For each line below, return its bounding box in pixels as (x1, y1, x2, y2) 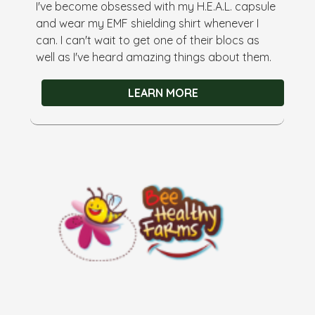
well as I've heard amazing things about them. (36, 49, 272, 64)
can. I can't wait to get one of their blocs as (36, 32, 260, 47)
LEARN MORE (127, 85, 198, 100)
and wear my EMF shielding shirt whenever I (36, 15, 259, 30)
